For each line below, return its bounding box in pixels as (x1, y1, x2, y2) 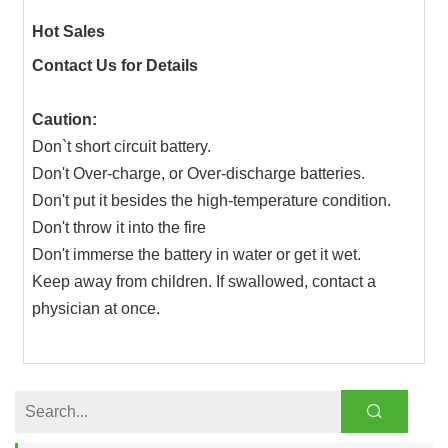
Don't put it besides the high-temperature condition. (31, 192, 391, 210)
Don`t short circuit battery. (31, 138, 211, 156)
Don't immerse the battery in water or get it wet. (31, 246, 361, 264)
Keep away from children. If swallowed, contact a (31, 273, 376, 291)
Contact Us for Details (31, 57, 198, 75)
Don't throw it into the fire (31, 219, 206, 237)
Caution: (31, 111, 97, 129)
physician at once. (31, 300, 160, 318)
